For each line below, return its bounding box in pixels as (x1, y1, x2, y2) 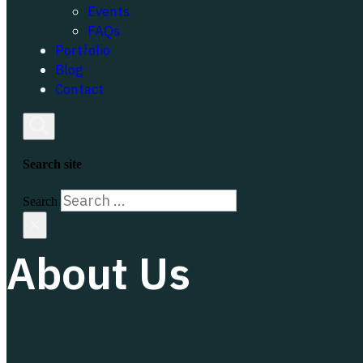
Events (88, 2, 130, 20)
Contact (55, 80, 104, 98)
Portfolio (55, 41, 110, 59)
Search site (23, 157, 82, 172)
